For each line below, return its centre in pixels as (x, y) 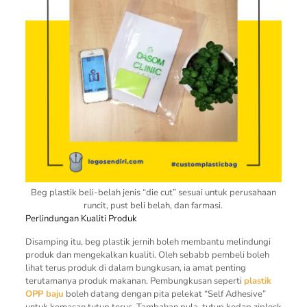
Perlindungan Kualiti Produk (81, 218)
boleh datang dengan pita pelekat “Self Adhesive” (164, 294)
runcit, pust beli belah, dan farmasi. (153, 205)
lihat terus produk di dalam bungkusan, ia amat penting (135, 268)
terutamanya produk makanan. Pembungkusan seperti (134, 281)
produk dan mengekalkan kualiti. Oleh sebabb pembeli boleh (147, 255)
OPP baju (44, 294)
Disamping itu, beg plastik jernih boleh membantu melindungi (148, 242)
